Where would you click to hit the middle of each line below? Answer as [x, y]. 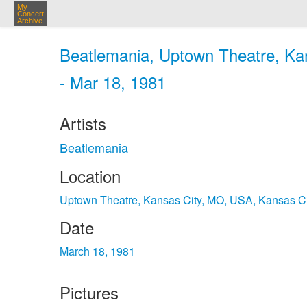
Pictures [89, 292]
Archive [30, 21]
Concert [30, 14]
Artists [83, 123]
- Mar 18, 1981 [113, 82]
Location [90, 176]
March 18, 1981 [97, 251]
